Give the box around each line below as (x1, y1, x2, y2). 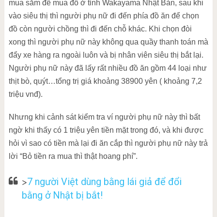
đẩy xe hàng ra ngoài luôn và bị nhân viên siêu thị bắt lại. (8, 51, 203, 59)
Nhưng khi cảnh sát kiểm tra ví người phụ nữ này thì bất (8, 113, 200, 121)
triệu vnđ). (8, 90, 43, 98)
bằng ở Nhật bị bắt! (21, 189, 103, 201)
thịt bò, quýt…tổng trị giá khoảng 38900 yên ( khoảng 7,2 (8, 77, 202, 85)
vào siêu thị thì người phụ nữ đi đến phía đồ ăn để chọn (8, 12, 199, 20)
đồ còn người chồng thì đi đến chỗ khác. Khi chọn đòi (8, 25, 192, 33)
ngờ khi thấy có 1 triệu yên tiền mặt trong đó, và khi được (8, 126, 203, 134)
